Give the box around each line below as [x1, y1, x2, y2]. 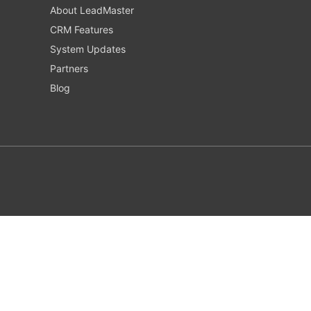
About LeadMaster [50, 3, 134, 16]
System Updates [50, 42, 126, 55]
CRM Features [50, 23, 113, 35]
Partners [50, 62, 88, 74]
